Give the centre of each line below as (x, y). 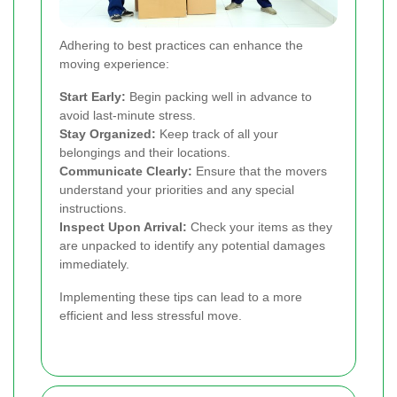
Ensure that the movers (260, 171)
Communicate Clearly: (126, 171)
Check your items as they (260, 226)
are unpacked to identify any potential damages (192, 245)
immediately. (94, 264)
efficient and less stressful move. (151, 315)
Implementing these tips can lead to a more (181, 296)
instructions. (93, 208)
